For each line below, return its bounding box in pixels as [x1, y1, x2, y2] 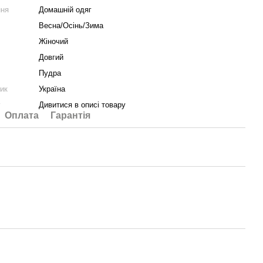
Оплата [5, 110, 39, 120]
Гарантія [50, 110, 91, 120]
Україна [39, 85, 66, 93]
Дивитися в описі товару [39, 100, 126, 109]
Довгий [39, 53, 64, 62]
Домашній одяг [39, 5, 92, 14]
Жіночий [39, 37, 69, 46]
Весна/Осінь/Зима [39, 21, 104, 30]
